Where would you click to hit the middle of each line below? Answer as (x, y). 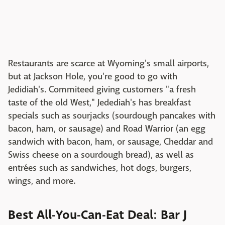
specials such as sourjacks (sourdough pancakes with (112, 116)
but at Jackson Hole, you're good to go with (93, 77)
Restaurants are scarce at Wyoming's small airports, (108, 64)
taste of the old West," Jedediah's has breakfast (99, 103)
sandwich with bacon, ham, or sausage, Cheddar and (110, 142)
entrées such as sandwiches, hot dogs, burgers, (100, 168)
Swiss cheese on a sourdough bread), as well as (101, 155)
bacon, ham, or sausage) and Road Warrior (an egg (107, 129)
